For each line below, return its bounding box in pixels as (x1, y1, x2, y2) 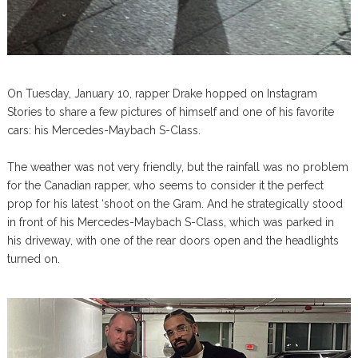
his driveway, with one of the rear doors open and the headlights (6, 233, 339, 247)
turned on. (6, 252, 60, 265)
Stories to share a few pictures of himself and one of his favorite (6, 105, 334, 118)
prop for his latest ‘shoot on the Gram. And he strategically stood (6, 197, 343, 210)
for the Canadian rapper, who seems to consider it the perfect (6, 178, 324, 192)
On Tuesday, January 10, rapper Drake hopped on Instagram (6, 86, 317, 100)
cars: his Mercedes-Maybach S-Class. (6, 123, 201, 137)
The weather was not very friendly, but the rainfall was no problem (6, 160, 348, 173)
